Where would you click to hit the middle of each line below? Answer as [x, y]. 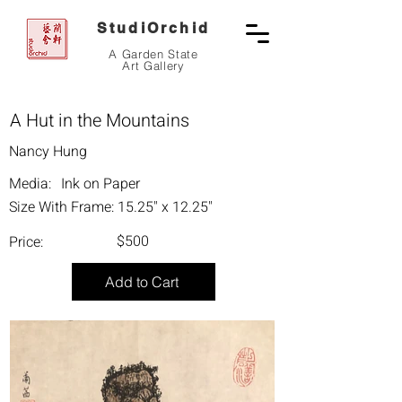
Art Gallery [153, 66]
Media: [30, 184]
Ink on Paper [100, 184]
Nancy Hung [48, 152]
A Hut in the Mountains [100, 121]
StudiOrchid [153, 28]
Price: [26, 242]
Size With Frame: [63, 207]
